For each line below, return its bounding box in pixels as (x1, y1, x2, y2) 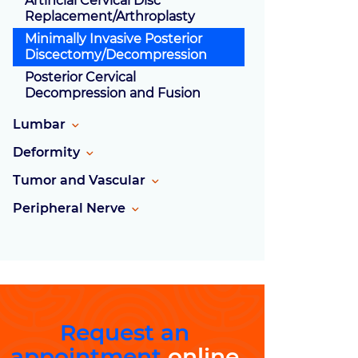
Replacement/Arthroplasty (25, 9, 195, 25)
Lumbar (13, 117, 66, 133)
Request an (60, 319, 189, 347)
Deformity (13, 145, 80, 161)
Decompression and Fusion (25, 86, 201, 101)
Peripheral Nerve (13, 201, 125, 217)
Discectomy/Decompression (25, 47, 207, 63)
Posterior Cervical (25, 70, 136, 86)
